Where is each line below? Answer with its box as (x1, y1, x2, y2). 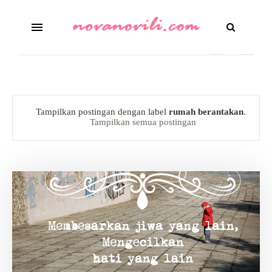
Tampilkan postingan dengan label (36, 107, 169, 117)
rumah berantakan (169, 107, 244, 117)
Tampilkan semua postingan (89, 117, 196, 127)
